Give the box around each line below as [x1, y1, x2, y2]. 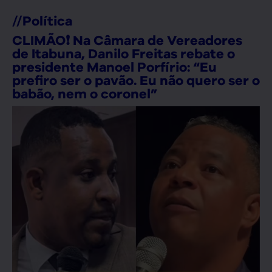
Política [22, 13, 72, 29]
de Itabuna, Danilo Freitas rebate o [12, 46, 235, 62]
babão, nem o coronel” [12, 86, 157, 102]
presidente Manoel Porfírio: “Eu [12, 59, 217, 75]
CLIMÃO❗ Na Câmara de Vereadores [12, 32, 242, 49]
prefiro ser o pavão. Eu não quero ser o [12, 72, 260, 89]
